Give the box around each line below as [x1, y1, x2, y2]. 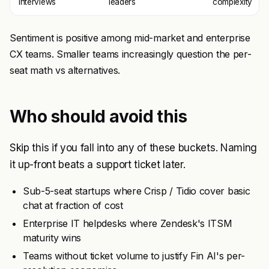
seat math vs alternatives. [10, 64, 120, 76]
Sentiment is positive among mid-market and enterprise [10, 32, 250, 44]
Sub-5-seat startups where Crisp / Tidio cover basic [23, 185, 250, 197]
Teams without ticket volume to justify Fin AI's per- [23, 250, 245, 262]
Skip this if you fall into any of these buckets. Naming [10, 142, 258, 154]
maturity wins [23, 232, 81, 244]
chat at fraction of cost [23, 199, 123, 211]
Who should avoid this [10, 106, 187, 127]
